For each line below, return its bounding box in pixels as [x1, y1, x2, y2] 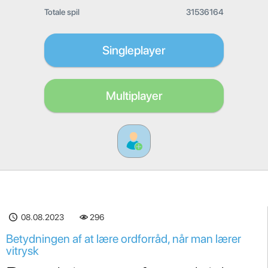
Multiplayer [105, 89, 163, 103]
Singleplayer [102, 43, 166, 57]
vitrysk [6, 243, 39, 258]
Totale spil [44, 7, 80, 17]
